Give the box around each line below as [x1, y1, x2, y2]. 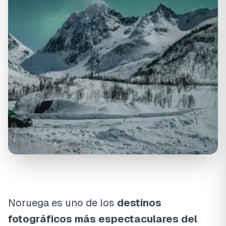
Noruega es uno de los [8, 197, 117, 208]
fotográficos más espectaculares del [8, 213, 197, 224]
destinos [117, 197, 161, 208]
